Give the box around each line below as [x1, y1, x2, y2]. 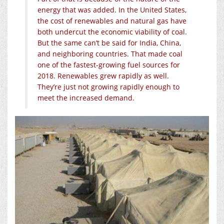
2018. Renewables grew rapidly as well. [37, 70, 169, 80]
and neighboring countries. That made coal [37, 48, 182, 58]
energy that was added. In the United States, [37, 4, 186, 14]
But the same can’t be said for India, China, [37, 37, 181, 47]
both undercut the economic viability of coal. [37, 26, 187, 36]
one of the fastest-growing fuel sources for [37, 59, 180, 69]
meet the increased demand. [37, 92, 134, 102]
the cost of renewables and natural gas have [37, 15, 186, 25]
